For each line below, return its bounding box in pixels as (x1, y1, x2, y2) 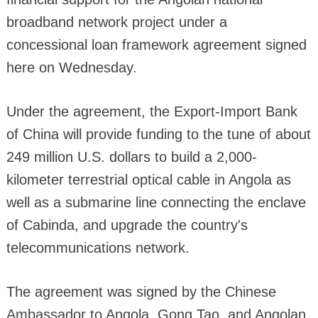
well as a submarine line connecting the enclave (6, 194, 306, 210)
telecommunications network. (6, 239, 190, 256)
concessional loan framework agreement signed (6, 36, 307, 53)
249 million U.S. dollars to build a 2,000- (6, 148, 257, 165)
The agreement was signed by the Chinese (6, 283, 276, 300)
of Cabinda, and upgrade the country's (6, 216, 248, 233)
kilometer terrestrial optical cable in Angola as (6, 171, 291, 187)
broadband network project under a (6, 13, 227, 30)
